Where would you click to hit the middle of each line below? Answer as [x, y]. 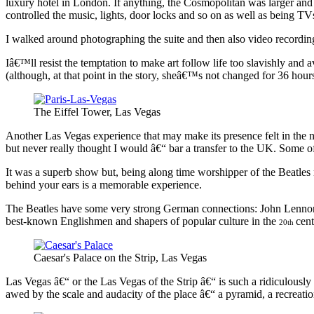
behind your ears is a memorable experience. [104, 184]
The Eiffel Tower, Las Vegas [97, 111]
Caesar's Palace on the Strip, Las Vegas [120, 257]
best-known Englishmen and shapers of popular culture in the [142, 221]
